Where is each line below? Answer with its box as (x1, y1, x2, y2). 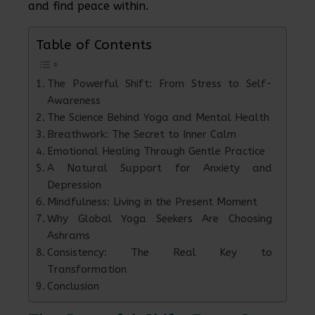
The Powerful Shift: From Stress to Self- (47, 77, 272, 91)
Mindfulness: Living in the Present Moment (47, 195, 258, 209)
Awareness (47, 94, 101, 108)
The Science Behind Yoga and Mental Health (47, 111, 270, 124)
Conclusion (47, 280, 100, 293)
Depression (47, 179, 102, 192)
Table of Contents (36, 37, 152, 53)
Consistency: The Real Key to (47, 246, 272, 259)
